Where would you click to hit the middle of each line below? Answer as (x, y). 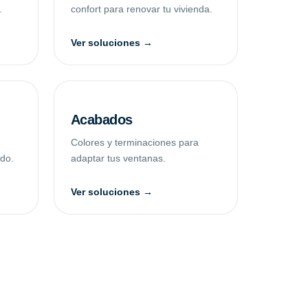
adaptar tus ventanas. (118, 158)
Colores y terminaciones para (134, 142)
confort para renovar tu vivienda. (141, 9)
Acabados (101, 119)
